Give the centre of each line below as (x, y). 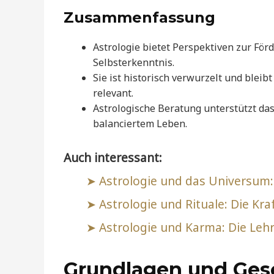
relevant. (113, 93)
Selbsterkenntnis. (134, 63)
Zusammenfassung (139, 18)
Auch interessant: (113, 158)
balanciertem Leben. (140, 124)
